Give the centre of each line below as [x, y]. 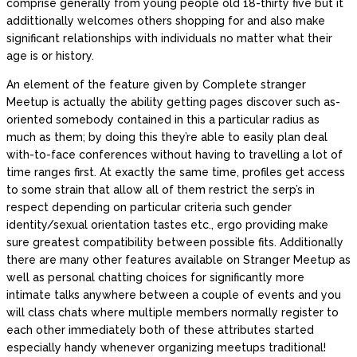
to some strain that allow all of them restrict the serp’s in [161, 190]
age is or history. [50, 56]
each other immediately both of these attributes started [160, 330]
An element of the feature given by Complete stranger [156, 85]
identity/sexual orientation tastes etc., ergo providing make [167, 225]
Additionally [310, 243]
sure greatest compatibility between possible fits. [141, 243]
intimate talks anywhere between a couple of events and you [174, 295]
